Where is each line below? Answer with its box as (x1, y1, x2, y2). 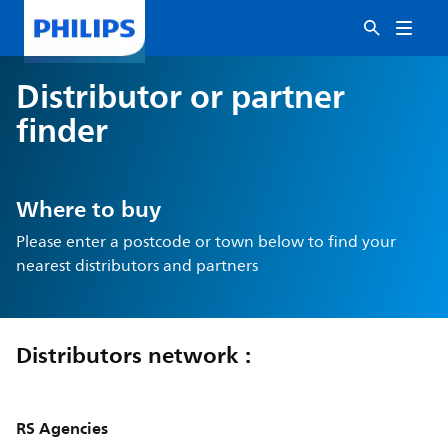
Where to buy (16, 190, 162, 228)
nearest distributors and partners (16, 253, 259, 279)
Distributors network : (16, 336, 252, 374)
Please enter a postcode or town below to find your (16, 229, 397, 255)
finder (16, 103, 109, 158)
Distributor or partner (16, 69, 346, 124)
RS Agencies (16, 414, 109, 442)
